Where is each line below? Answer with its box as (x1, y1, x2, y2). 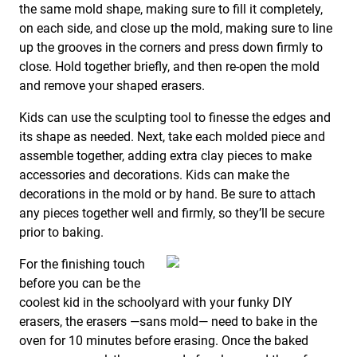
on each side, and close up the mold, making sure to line (19, 21, 332, 37)
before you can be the (19, 276, 140, 292)
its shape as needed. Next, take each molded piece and (19, 129, 325, 145)
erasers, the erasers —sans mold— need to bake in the (19, 314, 317, 330)
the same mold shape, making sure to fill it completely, (19, 2, 323, 18)
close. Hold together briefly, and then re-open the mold (19, 59, 320, 75)
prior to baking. (19, 225, 104, 241)
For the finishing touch (19, 257, 145, 273)
